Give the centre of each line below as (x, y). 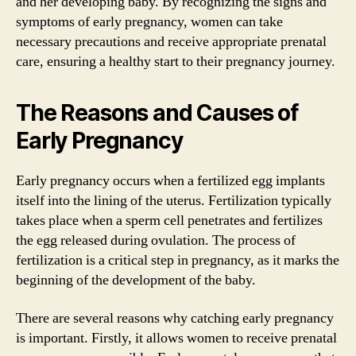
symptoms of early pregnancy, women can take (149, 22)
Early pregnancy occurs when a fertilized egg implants (170, 181)
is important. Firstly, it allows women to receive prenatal (176, 338)
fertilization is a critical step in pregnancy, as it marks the (178, 260)
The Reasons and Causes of (157, 113)
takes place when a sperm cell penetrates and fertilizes (169, 221)
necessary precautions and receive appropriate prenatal (171, 42)
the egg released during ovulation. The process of (156, 240)
